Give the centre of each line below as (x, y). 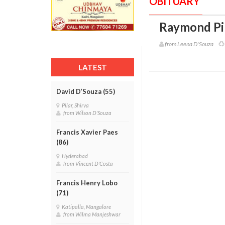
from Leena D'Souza (189, 44)
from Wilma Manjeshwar (93, 214)
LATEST (93, 67)
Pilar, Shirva (76, 105)
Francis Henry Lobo (87, 183)
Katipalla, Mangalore (87, 207)
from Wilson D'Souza (88, 113)
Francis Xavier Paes (87, 132)
